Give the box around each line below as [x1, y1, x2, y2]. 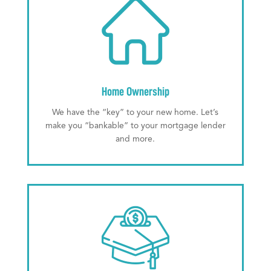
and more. [116, 135, 155, 144]
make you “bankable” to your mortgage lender [45, 122, 226, 131]
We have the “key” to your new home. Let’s [52, 108, 219, 117]
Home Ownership [101, 85, 169, 98]
